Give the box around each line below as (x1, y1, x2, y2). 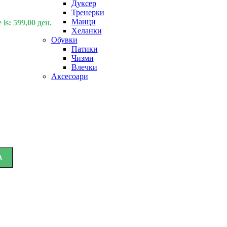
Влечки (71, 63, 97, 71)
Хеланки (71, 26, 102, 35)
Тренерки (71, 8, 104, 17)
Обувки (51, 35, 78, 44)
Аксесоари (51, 72, 88, 81)
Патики (71, 45, 98, 53)
